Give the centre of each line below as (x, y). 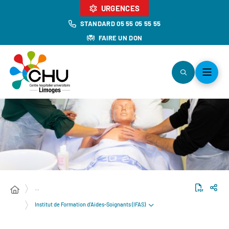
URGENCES (120, 8)
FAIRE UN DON (120, 38)
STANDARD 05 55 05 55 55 (120, 24)
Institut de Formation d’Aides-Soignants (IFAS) (90, 204)
